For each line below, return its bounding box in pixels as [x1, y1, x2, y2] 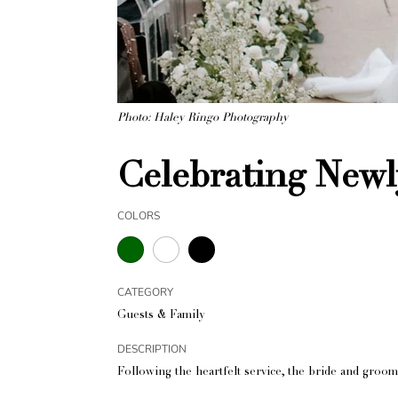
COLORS [117, 209, 160, 223]
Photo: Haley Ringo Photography [117, 113, 288, 124]
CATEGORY [117, 285, 173, 299]
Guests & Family [117, 310, 204, 322]
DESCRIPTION [117, 342, 187, 356]
